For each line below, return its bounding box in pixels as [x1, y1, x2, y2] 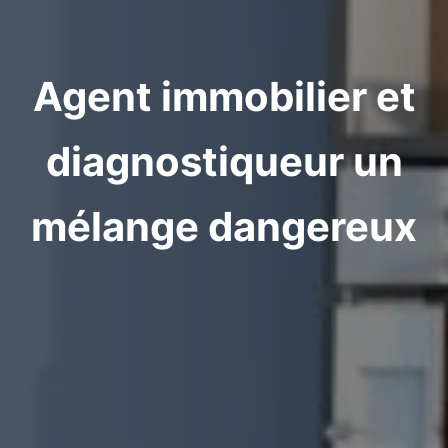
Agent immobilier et [32, 72, 416, 121]
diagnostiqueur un [45, 137, 403, 186]
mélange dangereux [31, 202, 417, 251]
